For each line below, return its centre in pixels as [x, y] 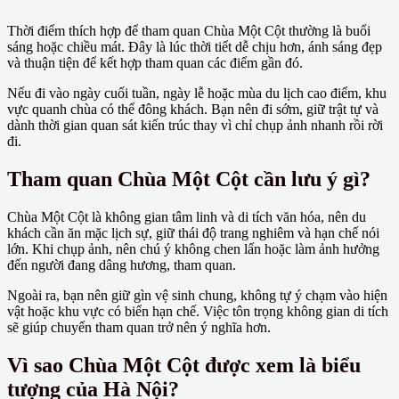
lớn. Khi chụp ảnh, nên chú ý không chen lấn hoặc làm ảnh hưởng [193, 248]
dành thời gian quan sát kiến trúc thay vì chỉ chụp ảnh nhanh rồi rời [195, 126]
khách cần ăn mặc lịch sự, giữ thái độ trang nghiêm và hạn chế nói [193, 232]
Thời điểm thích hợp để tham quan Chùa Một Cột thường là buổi [189, 31]
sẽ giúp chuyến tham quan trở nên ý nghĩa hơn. [139, 327]
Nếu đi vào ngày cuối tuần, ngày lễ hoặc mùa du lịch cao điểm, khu [197, 94]
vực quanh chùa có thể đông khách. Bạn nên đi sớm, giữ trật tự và [193, 110]
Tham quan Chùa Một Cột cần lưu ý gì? [189, 179]
